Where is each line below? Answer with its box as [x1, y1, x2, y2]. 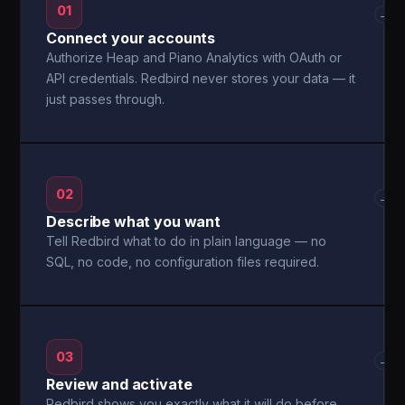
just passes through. [46, 91, 165, 107]
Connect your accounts [46, 29, 216, 47]
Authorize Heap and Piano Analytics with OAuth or [46, 50, 343, 65]
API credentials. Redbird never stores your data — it [46, 71, 356, 86]
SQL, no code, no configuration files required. [46, 254, 320, 269]
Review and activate [46, 375, 193, 393]
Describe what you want [46, 212, 221, 231]
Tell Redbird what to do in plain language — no [46, 233, 327, 249]
